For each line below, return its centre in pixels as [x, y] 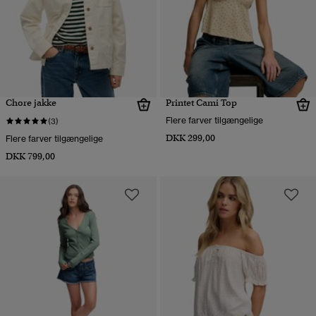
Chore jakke [31, 102]
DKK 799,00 [30, 156]
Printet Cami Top [201, 102]
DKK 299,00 [190, 138]
